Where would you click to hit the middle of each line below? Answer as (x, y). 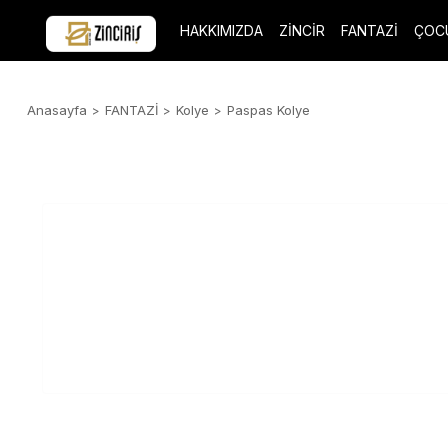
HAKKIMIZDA (221, 30)
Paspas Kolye (268, 110)
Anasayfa (57, 110)
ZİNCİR (302, 30)
